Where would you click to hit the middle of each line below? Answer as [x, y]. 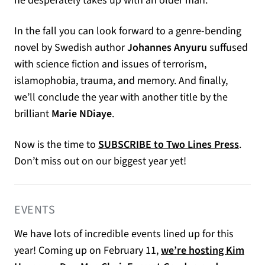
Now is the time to [56, 145]
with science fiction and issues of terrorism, [110, 64]
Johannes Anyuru [167, 48]
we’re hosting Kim [203, 251]
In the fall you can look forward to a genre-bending [128, 31]
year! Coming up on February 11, [88, 251]
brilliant [33, 114]
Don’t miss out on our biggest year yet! [100, 161]
